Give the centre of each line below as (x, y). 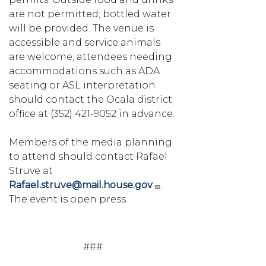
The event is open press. (68, 199)
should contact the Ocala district (91, 99)
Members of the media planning (91, 142)
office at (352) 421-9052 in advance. (92, 113)
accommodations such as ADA (84, 71)
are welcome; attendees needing (91, 56)
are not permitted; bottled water (90, 14)
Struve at (31, 170)
